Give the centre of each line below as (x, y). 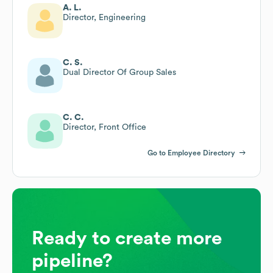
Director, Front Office (105, 127)
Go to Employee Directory (191, 153)
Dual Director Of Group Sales (119, 72)
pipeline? (72, 261)
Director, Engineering (104, 17)
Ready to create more (127, 238)
